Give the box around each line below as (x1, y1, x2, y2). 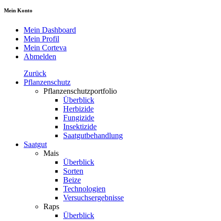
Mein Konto (4, 7, 33, 14)
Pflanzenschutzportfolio (43, 87, 117, 96)
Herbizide (63, 105, 94, 113)
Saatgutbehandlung (63, 131, 123, 140)
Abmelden (24, 52, 56, 61)
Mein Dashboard (24, 26, 76, 35)
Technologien (63, 184, 106, 193)
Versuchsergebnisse (63, 193, 124, 202)
